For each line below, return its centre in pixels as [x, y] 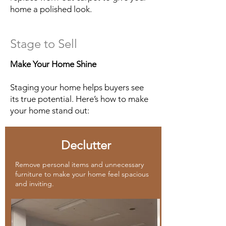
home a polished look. [51, 9]
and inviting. [35, 184]
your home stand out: [50, 110]
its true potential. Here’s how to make [79, 99]
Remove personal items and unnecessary [79, 164]
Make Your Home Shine [53, 64]
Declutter [86, 145]
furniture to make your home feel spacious [82, 174]
